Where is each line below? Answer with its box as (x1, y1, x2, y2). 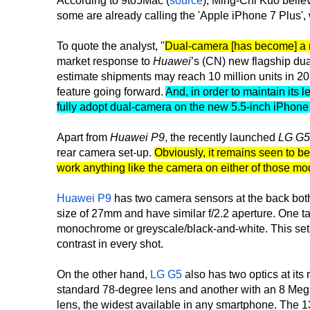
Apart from (57, 131, 110, 143)
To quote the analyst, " (57, 39, 165, 52)
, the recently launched (165, 131, 278, 143)
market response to (57, 55, 153, 67)
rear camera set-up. (57, 146, 154, 158)
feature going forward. (57, 85, 165, 98)
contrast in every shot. (57, 237, 163, 250)
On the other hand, (57, 268, 150, 280)
